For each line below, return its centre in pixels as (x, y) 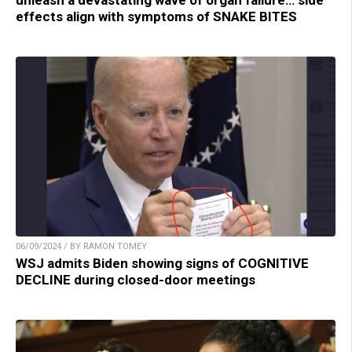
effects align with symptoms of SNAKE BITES (156, 16)
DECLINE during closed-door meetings (136, 279)
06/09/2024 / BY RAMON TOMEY (81, 246)
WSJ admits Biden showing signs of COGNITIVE (162, 263)
